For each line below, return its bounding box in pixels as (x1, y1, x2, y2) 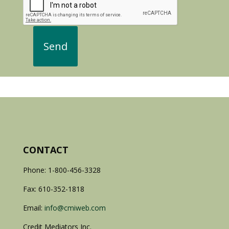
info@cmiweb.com (44, 202, 106, 213)
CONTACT (22, 143, 68, 156)
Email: (22, 202, 44, 213)
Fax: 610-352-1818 (22, 184, 84, 194)
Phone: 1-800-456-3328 (22, 165, 101, 175)
